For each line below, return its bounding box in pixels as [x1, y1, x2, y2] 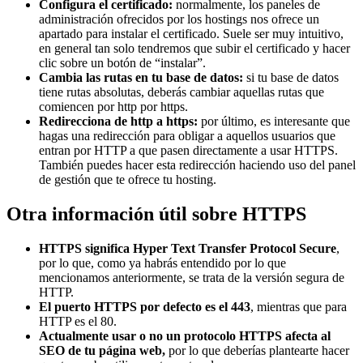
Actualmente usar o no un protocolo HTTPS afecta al [39, 329, 334, 344]
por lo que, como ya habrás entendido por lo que [39, 256, 286, 271]
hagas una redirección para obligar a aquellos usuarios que [39, 129, 335, 143]
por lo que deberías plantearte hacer [165, 344, 349, 358]
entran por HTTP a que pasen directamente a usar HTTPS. [39, 143, 338, 158]
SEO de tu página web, [39, 344, 165, 358]
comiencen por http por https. [39, 100, 188, 114]
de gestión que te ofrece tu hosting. [39, 173, 216, 187]
